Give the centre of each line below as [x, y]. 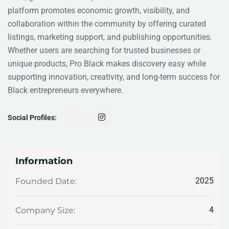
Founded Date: [46, 181]
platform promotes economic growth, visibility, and [99, 11]
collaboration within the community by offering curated [107, 24]
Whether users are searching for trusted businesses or [104, 51]
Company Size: [45, 210]
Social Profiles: [32, 118]
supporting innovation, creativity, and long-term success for [114, 77]
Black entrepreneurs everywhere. [65, 90]
